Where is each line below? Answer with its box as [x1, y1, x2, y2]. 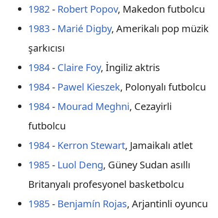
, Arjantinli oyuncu [127, 197, 208, 210]
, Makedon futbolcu [117, 2, 205, 16]
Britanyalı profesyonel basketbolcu [28, 178, 184, 191]
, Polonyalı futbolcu [120, 80, 206, 93]
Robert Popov [57, 2, 118, 16]
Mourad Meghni [57, 100, 129, 113]
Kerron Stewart [57, 139, 125, 152]
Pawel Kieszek [57, 80, 120, 93]
